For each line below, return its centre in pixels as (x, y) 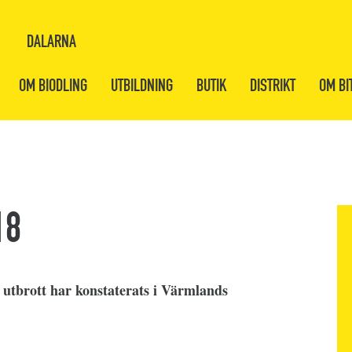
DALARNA (51, 41)
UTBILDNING (142, 85)
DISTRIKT (273, 85)
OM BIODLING (53, 85)
